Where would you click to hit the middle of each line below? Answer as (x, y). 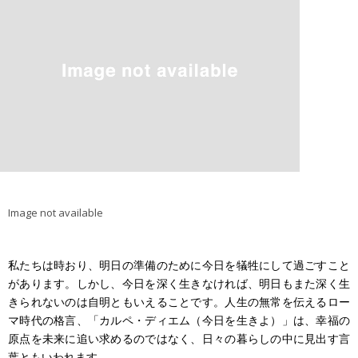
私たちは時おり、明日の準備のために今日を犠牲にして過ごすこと (179, 265)
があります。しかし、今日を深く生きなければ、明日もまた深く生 (179, 283)
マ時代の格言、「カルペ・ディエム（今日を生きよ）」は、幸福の (179, 320)
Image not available (56, 213)
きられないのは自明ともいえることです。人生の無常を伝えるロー (179, 302)
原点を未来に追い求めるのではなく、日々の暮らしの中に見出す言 (179, 338)
